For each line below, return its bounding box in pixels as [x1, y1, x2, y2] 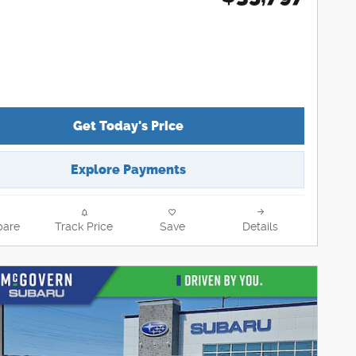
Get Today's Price [72, 118, 184, 134]
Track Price [55, 219, 113, 233]
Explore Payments [70, 161, 186, 177]
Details [242, 219, 278, 233]
